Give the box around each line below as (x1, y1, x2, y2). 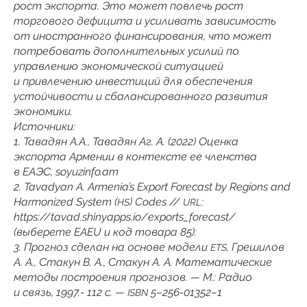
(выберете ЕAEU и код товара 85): (14, 225, 197, 238)
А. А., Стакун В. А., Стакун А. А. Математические (14, 255, 272, 269)
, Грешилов (227, 240, 284, 254)
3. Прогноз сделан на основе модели (14, 240, 210, 254)
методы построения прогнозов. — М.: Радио (14, 270, 252, 284)
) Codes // (130, 195, 183, 208)
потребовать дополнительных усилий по (14, 44, 239, 58)
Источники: (14, 119, 75, 133)
